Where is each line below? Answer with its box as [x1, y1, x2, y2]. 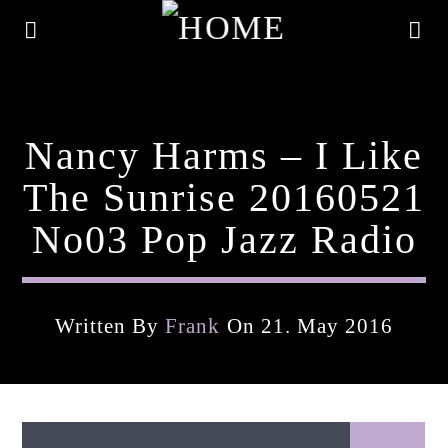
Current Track [22, 368, 112, 384]
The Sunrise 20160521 [23, 175, 425, 220]
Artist [22, 422, 63, 440]
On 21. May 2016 [220, 314, 394, 337]
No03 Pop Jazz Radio [31, 217, 417, 262]
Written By [54, 314, 166, 337]
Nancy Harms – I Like [25, 133, 423, 178]
